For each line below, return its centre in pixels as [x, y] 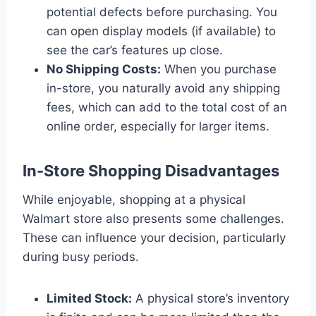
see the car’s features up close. [135, 50]
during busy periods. [81, 256]
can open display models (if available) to [161, 31]
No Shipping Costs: [104, 69]
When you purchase [219, 69]
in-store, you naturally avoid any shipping [163, 88]
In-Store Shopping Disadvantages [151, 170]
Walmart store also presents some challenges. [153, 218]
